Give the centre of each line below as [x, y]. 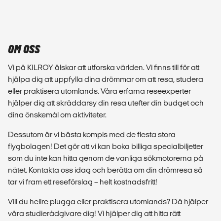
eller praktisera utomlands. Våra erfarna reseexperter [99, 91]
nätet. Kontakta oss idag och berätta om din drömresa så [105, 170]
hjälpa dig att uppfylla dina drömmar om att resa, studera [106, 79]
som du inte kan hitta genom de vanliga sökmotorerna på [106, 158]
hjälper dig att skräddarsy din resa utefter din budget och [106, 103]
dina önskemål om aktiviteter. [57, 114]
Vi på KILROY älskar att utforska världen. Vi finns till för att [104, 67]
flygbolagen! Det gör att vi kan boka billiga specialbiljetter [106, 146]
